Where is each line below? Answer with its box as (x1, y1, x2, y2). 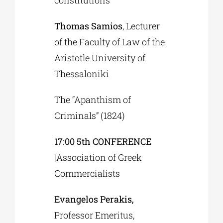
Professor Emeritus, (54, 209, 135, 222)
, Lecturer (122, 20, 160, 32)
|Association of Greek (54, 151, 142, 164)
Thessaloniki (54, 68, 110, 80)
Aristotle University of (54, 52, 146, 64)
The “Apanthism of (54, 94, 131, 106)
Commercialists (54, 167, 120, 180)
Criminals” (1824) (54, 110, 125, 122)
